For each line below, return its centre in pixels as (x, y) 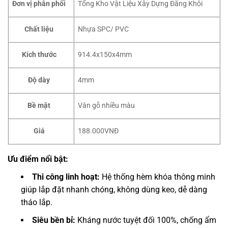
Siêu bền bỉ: (54, 220)
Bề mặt (39, 105)
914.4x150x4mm (105, 54)
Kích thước (39, 54)
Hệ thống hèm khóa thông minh (158, 177)
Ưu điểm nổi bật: (39, 159)
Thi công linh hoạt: (66, 177)
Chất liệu (39, 29)
